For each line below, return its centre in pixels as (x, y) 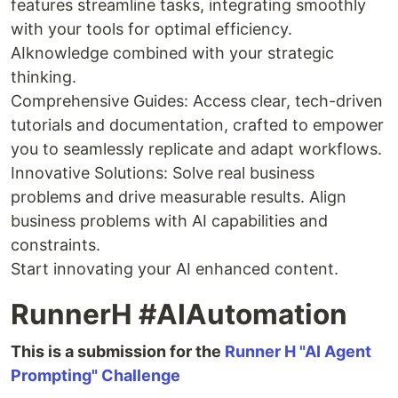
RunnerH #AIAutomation (179, 314)
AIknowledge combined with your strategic (172, 53)
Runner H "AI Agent (298, 351)
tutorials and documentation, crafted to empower (197, 125)
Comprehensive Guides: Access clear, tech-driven (197, 101)
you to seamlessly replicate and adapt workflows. (196, 149)
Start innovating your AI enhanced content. (175, 269)
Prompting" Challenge (96, 375)
